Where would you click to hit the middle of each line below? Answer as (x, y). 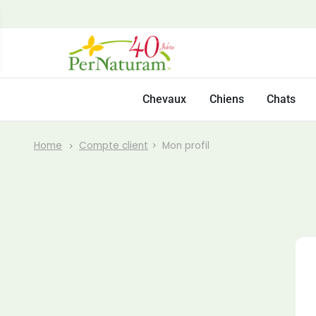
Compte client (113, 146)
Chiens (226, 99)
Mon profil (186, 146)
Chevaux (165, 99)
